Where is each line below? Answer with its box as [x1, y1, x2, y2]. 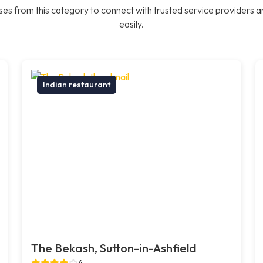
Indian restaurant [43, 79, 111, 90]
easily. [119, 18, 144, 30]
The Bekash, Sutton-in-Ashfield [31, 240, 197, 255]
